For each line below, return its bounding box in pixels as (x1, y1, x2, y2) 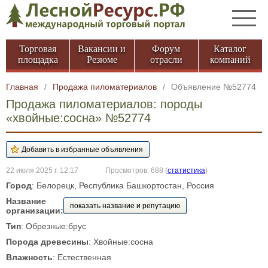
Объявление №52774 (171, 82, 256, 92)
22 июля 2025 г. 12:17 (6, 166, 78, 174)
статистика (167, 166, 205, 174)
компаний (209, 54, 251, 65)
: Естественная (53, 252, 111, 262)
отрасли (150, 54, 182, 65)
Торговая (19, 44, 57, 54)
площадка (17, 54, 58, 65)
